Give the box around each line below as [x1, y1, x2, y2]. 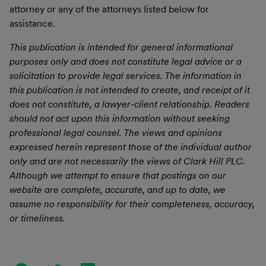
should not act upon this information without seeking [9, 112, 230, 124]
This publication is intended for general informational [9, 41, 233, 53]
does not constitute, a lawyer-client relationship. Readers [9, 98, 249, 110]
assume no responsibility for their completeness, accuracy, [9, 198, 255, 210]
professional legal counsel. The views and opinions [9, 126, 222, 138]
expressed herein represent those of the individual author [9, 141, 252, 153]
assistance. [9, 17, 55, 29]
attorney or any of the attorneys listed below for [9, 3, 209, 15]
